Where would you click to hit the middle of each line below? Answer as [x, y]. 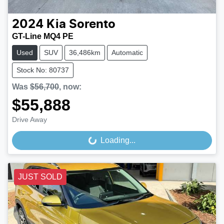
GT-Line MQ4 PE [43, 36]
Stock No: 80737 [43, 70]
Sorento [92, 24]
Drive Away [29, 119]
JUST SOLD [40, 176]
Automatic [127, 52]
